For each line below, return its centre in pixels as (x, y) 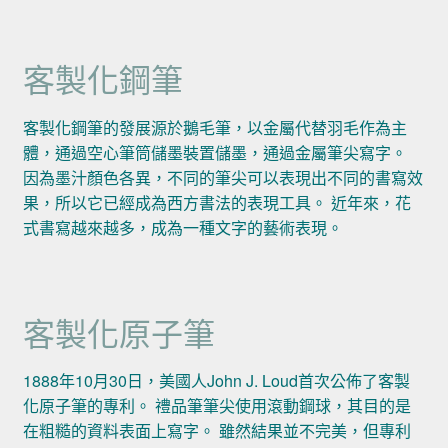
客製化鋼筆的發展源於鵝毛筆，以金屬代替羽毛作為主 (214, 127)
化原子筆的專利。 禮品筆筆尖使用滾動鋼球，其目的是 (216, 406)
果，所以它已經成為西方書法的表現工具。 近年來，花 (216, 202)
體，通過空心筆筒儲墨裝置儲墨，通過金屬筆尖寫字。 (214, 152)
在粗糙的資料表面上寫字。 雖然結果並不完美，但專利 (216, 431)
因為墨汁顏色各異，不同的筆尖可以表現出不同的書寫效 (222, 177)
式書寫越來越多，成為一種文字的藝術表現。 (182, 227)
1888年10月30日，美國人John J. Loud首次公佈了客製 (216, 381)
